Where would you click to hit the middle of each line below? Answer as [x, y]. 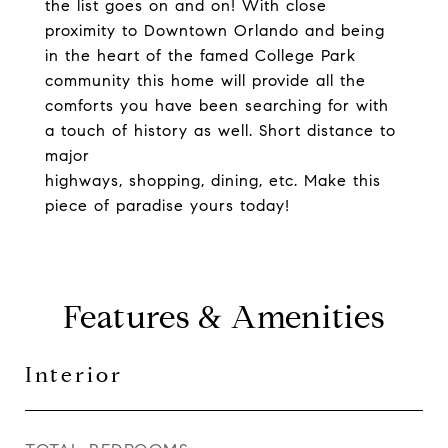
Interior [74, 375]
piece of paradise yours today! [167, 205]
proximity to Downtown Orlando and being [215, 30]
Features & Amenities [224, 317]
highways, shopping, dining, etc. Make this [213, 180]
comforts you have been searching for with [217, 105]
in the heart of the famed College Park [200, 55]
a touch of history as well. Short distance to [220, 130]
